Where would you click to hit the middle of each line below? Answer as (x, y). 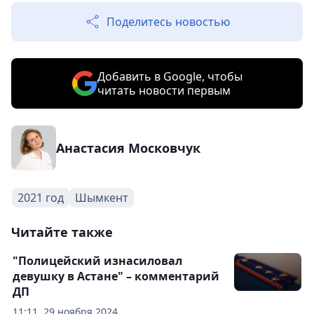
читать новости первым (164, 91)
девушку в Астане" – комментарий (116, 277)
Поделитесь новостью (168, 22)
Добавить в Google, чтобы (170, 77)
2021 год (41, 198)
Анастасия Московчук (128, 148)
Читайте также (62, 232)
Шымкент (102, 198)
